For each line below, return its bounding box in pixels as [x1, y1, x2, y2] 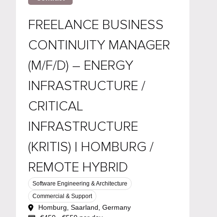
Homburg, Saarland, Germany [38, 203, 131, 211]
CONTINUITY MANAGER [28, 36, 170, 53]
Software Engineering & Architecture [32, 180, 127, 187]
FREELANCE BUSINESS [28, 16, 164, 33]
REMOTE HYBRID [28, 158, 128, 175]
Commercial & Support [32, 192, 92, 200]
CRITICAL [28, 97, 83, 114]
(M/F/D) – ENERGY [28, 57, 133, 74]
